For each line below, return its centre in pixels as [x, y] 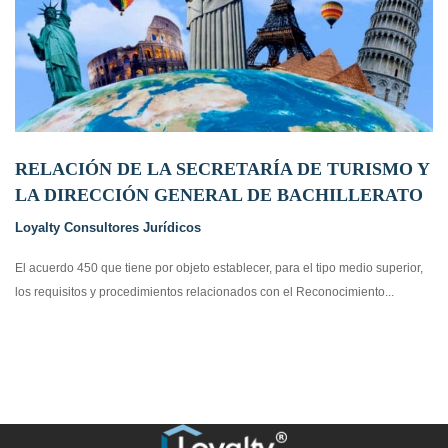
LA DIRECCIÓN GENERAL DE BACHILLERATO [219, 194]
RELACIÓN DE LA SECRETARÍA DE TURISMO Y [222, 168]
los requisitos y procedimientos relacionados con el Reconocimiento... [204, 291]
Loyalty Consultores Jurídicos [108, 227]
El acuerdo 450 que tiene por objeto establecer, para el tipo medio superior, [219, 267]
